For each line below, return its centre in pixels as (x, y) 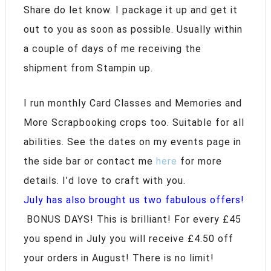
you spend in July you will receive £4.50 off (129, 239)
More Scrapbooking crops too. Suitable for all (134, 123)
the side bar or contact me (90, 162)
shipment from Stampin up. (88, 68)
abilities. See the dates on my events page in (132, 142)
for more (200, 162)
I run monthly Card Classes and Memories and (133, 103)
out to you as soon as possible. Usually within (133, 30)
